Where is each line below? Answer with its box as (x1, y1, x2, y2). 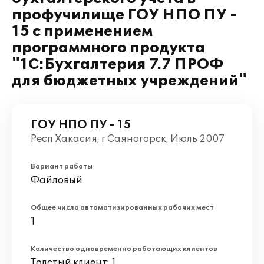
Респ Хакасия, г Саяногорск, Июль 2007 (31, 133, 225, 145)
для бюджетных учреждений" (12, 72, 247, 90)
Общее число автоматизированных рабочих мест (31, 204, 214, 212)
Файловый (31, 174, 82, 186)
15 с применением (12, 23, 153, 40)
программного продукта (12, 39, 205, 57)
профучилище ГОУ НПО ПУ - (12, 6, 237, 24)
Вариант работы (31, 163, 93, 170)
